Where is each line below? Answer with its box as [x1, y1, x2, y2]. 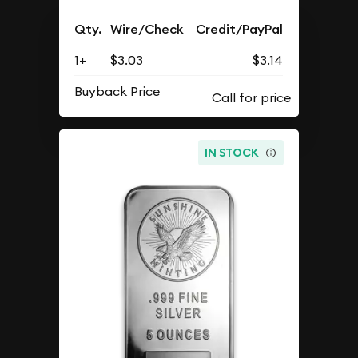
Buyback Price [74, 83, 161, 99]
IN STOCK [205, 145, 260, 160]
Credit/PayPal [196, 21, 284, 38]
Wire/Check [110, 21, 185, 38]
